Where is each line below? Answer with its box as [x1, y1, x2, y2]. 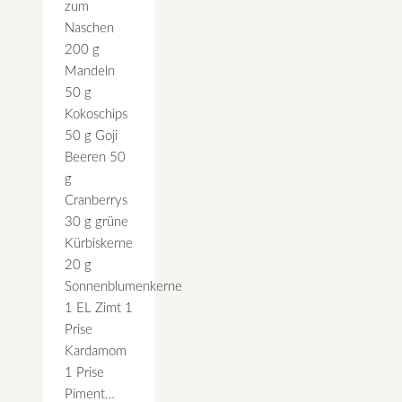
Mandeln [65, 64, 115, 78]
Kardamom [65, 344, 127, 358]
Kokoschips [65, 107, 127, 121]
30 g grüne [65, 214, 128, 229]
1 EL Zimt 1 [65, 301, 133, 315]
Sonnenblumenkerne [65, 279, 182, 293]
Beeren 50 [65, 150, 126, 164]
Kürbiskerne [65, 236, 133, 250]
